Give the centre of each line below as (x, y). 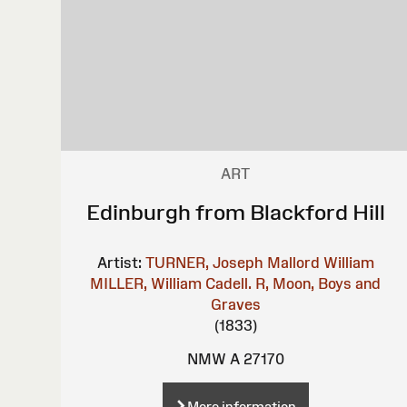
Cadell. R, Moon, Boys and (293, 283)
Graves (235, 304)
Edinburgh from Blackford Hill (235, 212)
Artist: (119, 262)
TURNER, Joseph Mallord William (259, 262)
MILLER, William (146, 283)
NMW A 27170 (235, 358)
